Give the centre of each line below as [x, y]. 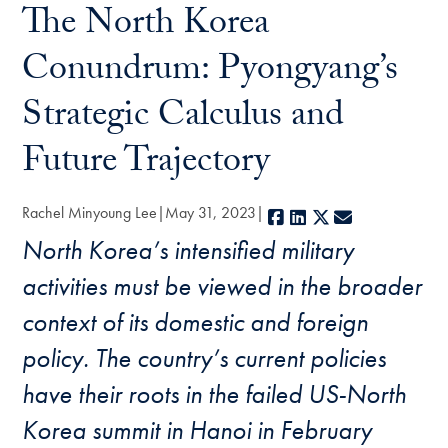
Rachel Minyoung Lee [90, 212]
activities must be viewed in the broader [222, 286]
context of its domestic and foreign [195, 322]
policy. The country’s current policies [204, 358]
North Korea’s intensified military [188, 250]
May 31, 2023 [211, 212]
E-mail [376, 217]
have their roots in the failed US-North [214, 394]
